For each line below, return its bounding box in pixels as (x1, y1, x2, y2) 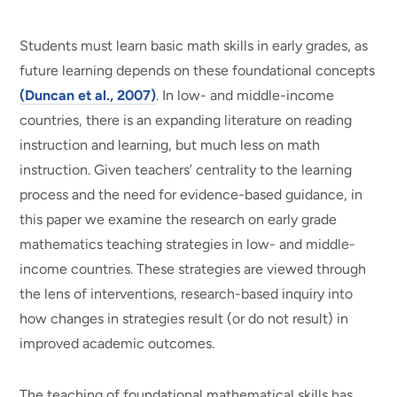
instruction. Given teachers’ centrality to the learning (19, 161, 353, 179)
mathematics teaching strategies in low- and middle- (19, 236, 356, 253)
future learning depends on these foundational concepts (19, 62, 376, 80)
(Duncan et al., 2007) (19, 87, 157, 105)
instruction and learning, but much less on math (19, 136, 321, 154)
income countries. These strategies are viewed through (19, 261, 367, 278)
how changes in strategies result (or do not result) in (19, 310, 349, 328)
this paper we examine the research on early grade (19, 211, 338, 229)
